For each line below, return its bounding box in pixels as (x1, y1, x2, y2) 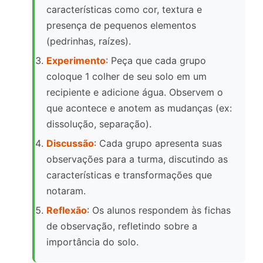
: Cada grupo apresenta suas (94, 137, 222, 150)
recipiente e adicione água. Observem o (46, 86, 223, 99)
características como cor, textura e (46, 4, 202, 16)
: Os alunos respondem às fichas (87, 204, 231, 217)
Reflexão (46, 204, 87, 217)
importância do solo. (46, 236, 139, 248)
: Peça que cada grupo (106, 55, 206, 67)
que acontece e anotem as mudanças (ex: (46, 102, 232, 114)
